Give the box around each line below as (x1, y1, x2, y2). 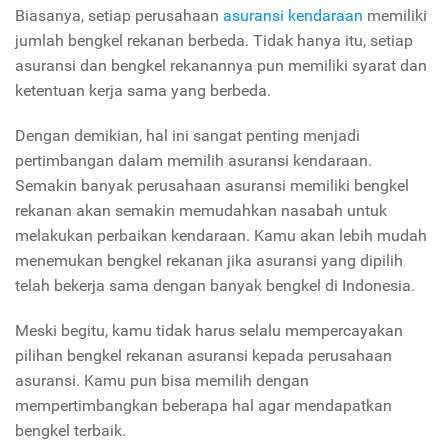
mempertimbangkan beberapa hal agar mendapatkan (15, 396, 392, 416)
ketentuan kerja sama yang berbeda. (15, 81, 271, 101)
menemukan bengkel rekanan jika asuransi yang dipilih (15, 251, 403, 271)
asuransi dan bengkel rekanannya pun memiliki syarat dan (15, 56, 427, 76)
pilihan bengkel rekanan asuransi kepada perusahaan (15, 346, 392, 366)
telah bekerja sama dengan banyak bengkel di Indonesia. (15, 276, 415, 296)
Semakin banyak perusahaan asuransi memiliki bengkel (15, 176, 409, 196)
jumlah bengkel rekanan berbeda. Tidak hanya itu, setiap (15, 31, 413, 51)
